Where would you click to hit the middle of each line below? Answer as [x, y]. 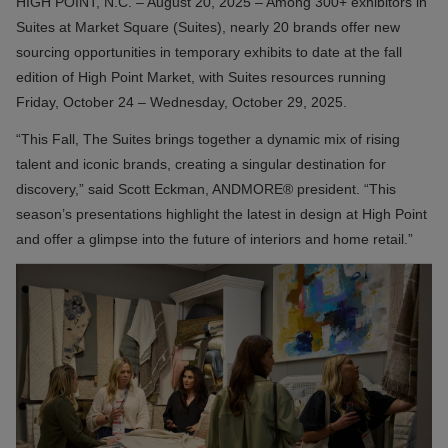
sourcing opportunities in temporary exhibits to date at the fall [209, 52]
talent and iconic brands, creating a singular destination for [201, 163]
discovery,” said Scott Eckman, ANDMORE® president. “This [206, 188]
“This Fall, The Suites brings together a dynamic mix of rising [208, 138]
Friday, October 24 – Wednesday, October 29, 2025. [183, 102]
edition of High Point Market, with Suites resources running [201, 77]
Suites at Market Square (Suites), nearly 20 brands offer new [208, 27]
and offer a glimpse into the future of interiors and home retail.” [216, 238]
